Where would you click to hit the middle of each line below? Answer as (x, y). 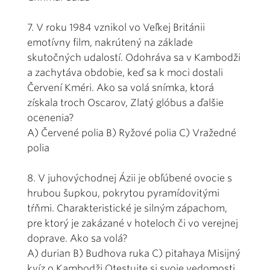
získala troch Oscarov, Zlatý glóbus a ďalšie (125, 102)
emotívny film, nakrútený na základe (110, 42)
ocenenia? (51, 118)
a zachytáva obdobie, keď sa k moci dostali (125, 72)
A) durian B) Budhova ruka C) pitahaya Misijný (134, 253)
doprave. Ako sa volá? (77, 238)
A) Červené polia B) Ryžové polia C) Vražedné (132, 133)
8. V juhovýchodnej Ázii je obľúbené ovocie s (130, 178)
